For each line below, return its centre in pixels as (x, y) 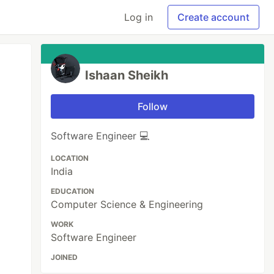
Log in (139, 17)
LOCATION (70, 158)
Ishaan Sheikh (127, 75)
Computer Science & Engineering (127, 204)
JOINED (65, 257)
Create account (213, 17)
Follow (153, 106)
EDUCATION (73, 191)
